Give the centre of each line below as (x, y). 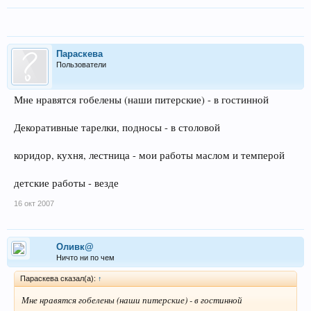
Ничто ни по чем (85, 258)
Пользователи (81, 65)
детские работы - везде (66, 183)
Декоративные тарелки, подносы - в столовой (117, 127)
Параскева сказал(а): (59, 278)
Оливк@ (75, 247)
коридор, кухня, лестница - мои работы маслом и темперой (149, 155)
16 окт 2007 (34, 203)
